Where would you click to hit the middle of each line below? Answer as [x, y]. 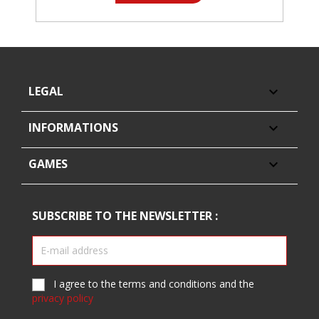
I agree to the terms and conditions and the [154, 283]
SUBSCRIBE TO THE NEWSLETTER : [125, 215]
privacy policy [63, 298]
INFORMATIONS [73, 127]
